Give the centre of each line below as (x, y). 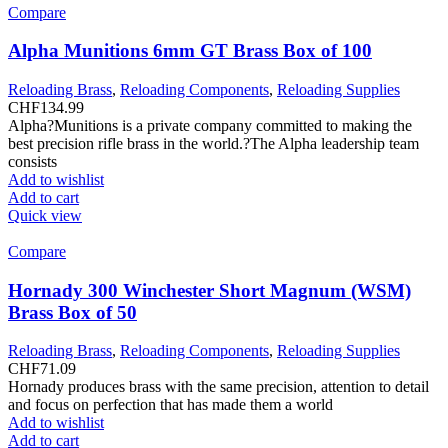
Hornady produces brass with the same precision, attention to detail (218, 387)
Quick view (45, 215)
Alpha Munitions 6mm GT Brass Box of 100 (190, 51)
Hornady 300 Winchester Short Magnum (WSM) (209, 290)
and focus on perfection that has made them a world (170, 405)
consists (32, 161)
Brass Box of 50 (72, 312)
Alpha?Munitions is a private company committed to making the (210, 125)
